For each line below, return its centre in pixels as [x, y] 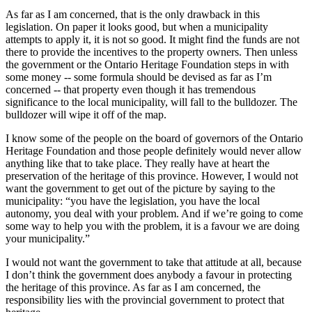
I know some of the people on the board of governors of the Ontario [154, 139]
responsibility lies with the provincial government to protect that [145, 300]
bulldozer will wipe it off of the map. [86, 115]
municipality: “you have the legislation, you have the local [133, 201]
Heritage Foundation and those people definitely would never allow [154, 151]
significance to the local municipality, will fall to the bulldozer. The [151, 102]
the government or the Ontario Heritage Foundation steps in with [147, 65]
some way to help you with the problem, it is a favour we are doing [153, 226]
